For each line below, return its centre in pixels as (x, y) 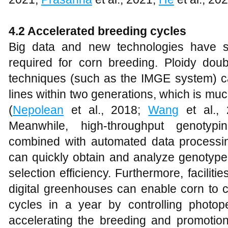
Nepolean (38, 110)
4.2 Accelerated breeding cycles (97, 31)
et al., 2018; (106, 110)
